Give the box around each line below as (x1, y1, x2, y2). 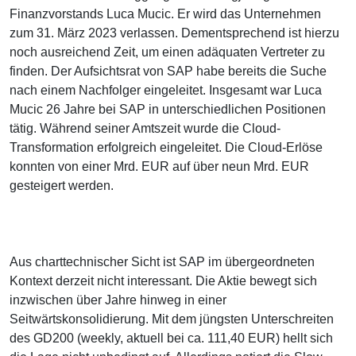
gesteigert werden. (10, 179, 114, 193)
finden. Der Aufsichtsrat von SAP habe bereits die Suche (10, 64, 327, 79)
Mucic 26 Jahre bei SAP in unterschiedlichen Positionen (10, 103, 326, 117)
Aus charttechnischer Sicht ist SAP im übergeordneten (10, 255, 315, 269)
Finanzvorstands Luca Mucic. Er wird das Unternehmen (10, 7, 321, 21)
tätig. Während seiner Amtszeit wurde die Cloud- (10, 122, 281, 136)
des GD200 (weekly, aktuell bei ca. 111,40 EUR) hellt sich (10, 331, 333, 346)
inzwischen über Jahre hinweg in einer (10, 293, 226, 308)
